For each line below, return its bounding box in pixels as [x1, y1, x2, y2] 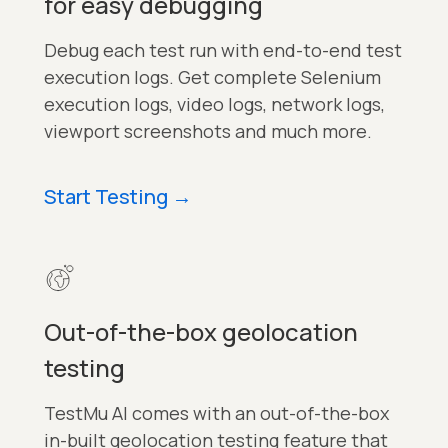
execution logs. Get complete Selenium [44, 65, 381, 90]
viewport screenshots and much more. [44, 119, 372, 144]
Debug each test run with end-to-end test [44, 38, 402, 63]
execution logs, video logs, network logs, [44, 92, 385, 117]
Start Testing [44, 183, 168, 211]
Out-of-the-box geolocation [44, 315, 358, 349]
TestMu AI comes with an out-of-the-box [44, 401, 389, 426]
